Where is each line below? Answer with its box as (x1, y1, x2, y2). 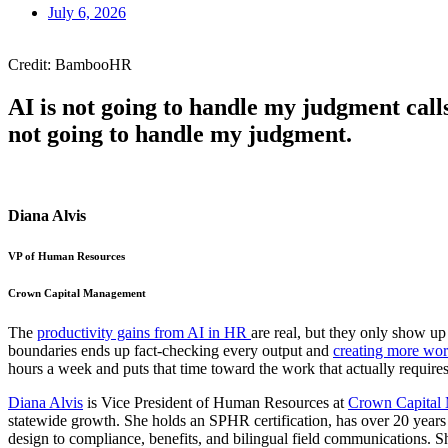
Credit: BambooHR (8, 55, 132, 73)
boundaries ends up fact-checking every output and (8, 341, 333, 359)
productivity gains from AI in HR (37, 323, 251, 341)
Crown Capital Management (8, 286, 146, 299)
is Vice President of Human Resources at (83, 393, 348, 411)
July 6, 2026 (48, 3, 126, 21)
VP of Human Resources (8, 249, 125, 262)
